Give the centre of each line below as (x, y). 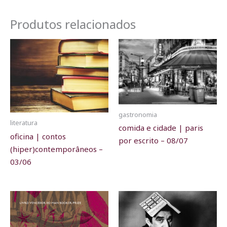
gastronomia (138, 114)
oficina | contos (38, 136)
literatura (24, 123)
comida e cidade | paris (161, 127)
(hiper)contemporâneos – (56, 149)
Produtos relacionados (73, 24)
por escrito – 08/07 (153, 140)
